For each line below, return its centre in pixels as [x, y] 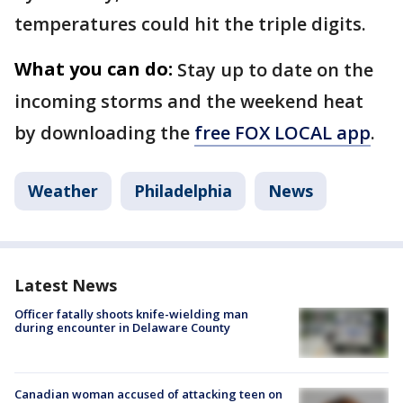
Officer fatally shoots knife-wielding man [131, 314]
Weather [63, 191]
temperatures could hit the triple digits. [190, 24]
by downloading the [104, 133]
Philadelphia [183, 191]
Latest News [66, 285]
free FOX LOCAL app [282, 133]
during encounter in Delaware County [122, 327]
